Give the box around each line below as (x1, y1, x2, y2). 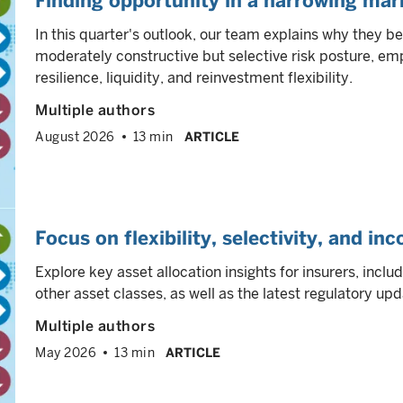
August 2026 (35, 130, 115, 144)
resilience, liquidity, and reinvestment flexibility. (35, 69, 353, 86)
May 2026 (35, 345, 96, 360)
